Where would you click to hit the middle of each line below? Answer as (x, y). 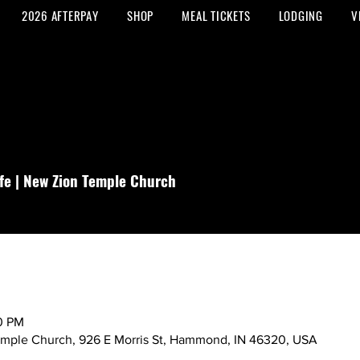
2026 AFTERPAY (60, 15)
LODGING (301, 15)
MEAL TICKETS (216, 15)
